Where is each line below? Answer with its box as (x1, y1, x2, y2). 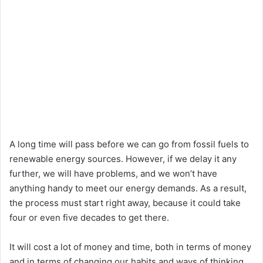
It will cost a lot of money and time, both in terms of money (9, 241, 251, 252)
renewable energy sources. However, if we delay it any (9, 153, 237, 164)
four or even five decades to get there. (9, 211, 169, 223)
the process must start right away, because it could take (9, 197, 241, 208)
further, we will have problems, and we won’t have (9, 167, 217, 179)
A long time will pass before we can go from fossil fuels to (9, 138, 249, 150)
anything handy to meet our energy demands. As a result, (9, 182, 247, 194)
